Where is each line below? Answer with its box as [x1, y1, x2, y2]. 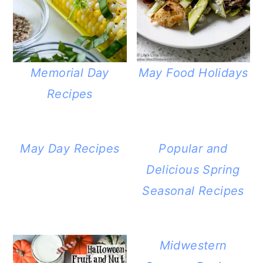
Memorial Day [31, 65, 109, 80]
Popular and [159, 141, 228, 156]
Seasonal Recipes [142, 183, 244, 198]
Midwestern [159, 238, 227, 252]
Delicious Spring [146, 162, 240, 177]
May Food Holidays [138, 65, 248, 80]
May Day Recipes [20, 141, 120, 156]
